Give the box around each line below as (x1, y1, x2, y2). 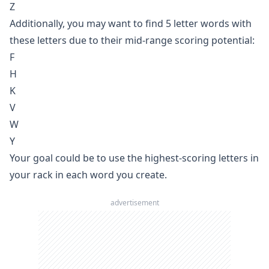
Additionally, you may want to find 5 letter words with (10, 17, 252, 30)
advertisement (110, 198, 159, 208)
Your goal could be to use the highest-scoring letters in (10, 151, 259, 165)
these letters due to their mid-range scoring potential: (10, 34, 255, 47)
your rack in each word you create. (10, 168, 167, 181)
